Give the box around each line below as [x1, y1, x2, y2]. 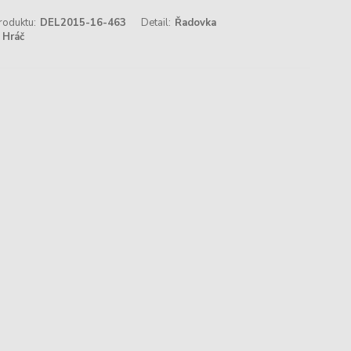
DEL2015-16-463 [39, 16, 126, 30]
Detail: [141, 16, 172, 30]
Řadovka [175, 16, 217, 30]
